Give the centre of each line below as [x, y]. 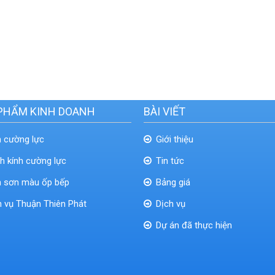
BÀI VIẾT [165, 111]
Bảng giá [173, 182]
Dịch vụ [171, 204]
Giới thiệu [175, 139]
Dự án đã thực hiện [194, 225]
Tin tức [170, 161]
